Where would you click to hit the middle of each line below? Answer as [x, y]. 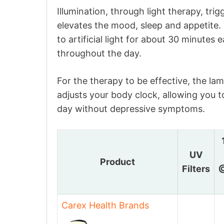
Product [117, 162]
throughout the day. [99, 53]
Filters [196, 169]
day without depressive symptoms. [131, 109]
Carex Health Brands [105, 205]
